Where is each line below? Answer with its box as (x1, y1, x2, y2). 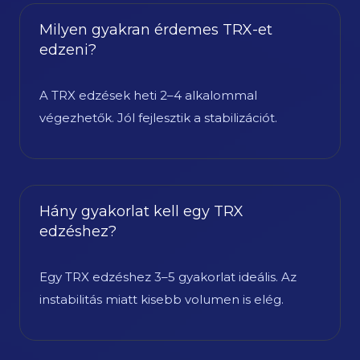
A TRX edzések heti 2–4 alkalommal (39, 88, 257, 103)
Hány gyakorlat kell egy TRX (39, 202, 243, 220)
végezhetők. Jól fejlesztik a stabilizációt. (39, 110, 277, 125)
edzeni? (39, 41, 96, 59)
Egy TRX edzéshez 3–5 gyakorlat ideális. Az (39, 269, 297, 284)
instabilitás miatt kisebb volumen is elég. (39, 292, 284, 307)
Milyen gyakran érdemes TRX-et (39, 21, 272, 39)
